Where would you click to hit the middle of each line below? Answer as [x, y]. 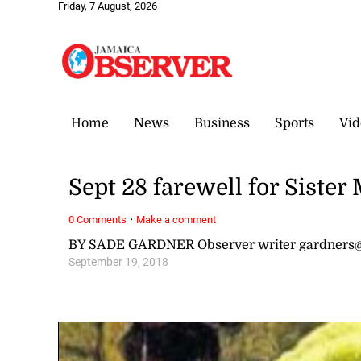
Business [222, 123]
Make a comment [176, 219]
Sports [295, 123]
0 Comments [98, 219]
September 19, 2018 [119, 262]
